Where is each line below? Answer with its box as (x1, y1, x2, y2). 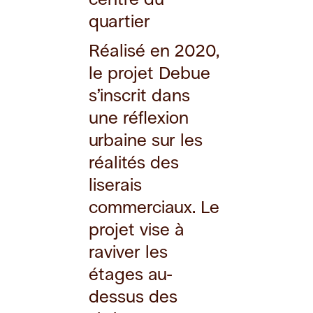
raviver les (89, 241, 168, 262)
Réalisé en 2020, (89, 40, 220, 61)
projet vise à (89, 219, 185, 240)
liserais (89, 174, 143, 195)
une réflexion (89, 107, 189, 128)
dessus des (89, 286, 178, 307)
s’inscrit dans (89, 85, 191, 105)
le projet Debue (89, 62, 211, 83)
